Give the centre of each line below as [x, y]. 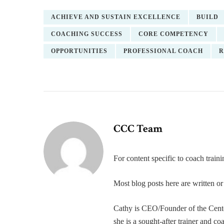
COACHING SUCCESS [87, 34]
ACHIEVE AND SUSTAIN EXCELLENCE [116, 17]
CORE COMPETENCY [173, 34]
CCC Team [138, 129]
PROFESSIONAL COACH [163, 51]
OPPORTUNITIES [79, 51]
